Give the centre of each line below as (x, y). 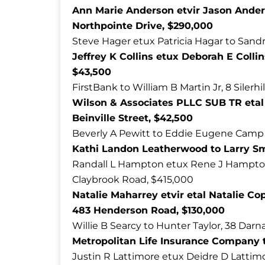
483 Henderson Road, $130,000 (148, 210)
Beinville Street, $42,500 (132, 118)
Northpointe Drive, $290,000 (143, 25)
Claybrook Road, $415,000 (133, 179)
